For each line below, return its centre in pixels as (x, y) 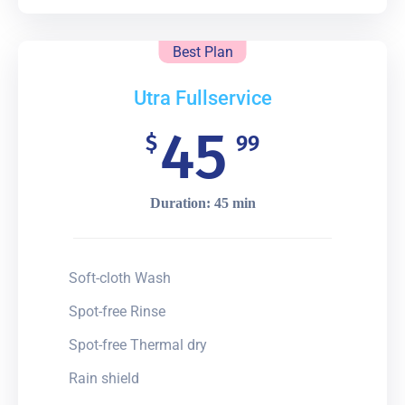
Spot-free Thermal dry (138, 344)
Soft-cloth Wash (120, 278)
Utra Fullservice (202, 98)
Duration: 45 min (202, 202)
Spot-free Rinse (117, 311)
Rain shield (104, 378)
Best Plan (202, 52)
